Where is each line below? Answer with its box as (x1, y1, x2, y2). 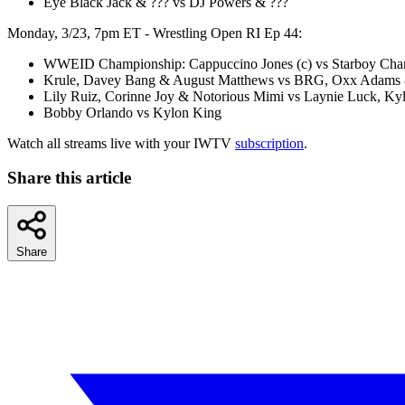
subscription (235, 135, 304, 151)
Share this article (7, 168, 131, 188)
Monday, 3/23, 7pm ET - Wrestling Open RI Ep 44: (7, 24, 302, 41)
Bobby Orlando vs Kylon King (43, 104, 221, 120)
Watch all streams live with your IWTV (7, 135, 235, 151)
